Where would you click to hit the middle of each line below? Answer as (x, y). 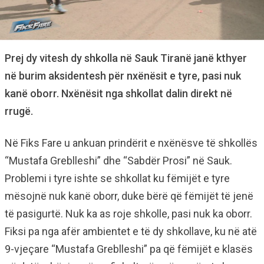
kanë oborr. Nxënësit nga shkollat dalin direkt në (118, 93)
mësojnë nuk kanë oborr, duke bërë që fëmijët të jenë (129, 196)
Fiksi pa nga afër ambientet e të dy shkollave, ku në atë (131, 231)
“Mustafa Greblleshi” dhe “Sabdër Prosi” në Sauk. (118, 161)
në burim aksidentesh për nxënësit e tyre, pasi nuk (123, 76)
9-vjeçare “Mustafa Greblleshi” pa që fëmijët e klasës (129, 249)
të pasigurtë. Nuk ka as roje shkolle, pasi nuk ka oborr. (128, 214)
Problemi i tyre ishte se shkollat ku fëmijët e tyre (117, 178)
